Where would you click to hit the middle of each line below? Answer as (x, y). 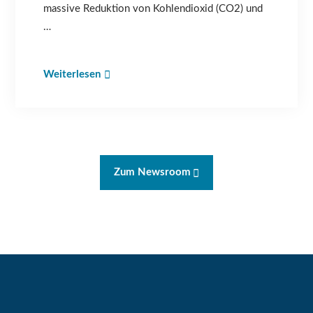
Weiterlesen (72, 75)
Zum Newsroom (152, 173)
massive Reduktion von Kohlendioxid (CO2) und (153, 9)
